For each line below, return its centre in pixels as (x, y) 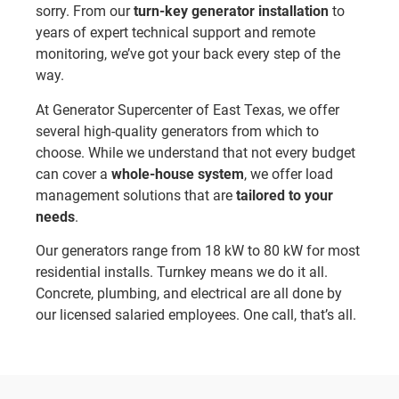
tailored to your (285, 195)
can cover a (73, 174)
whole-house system (178, 174)
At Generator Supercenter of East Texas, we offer (187, 110)
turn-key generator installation (231, 12)
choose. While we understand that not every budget (195, 152)
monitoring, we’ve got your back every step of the (188, 54)
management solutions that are (136, 195)
